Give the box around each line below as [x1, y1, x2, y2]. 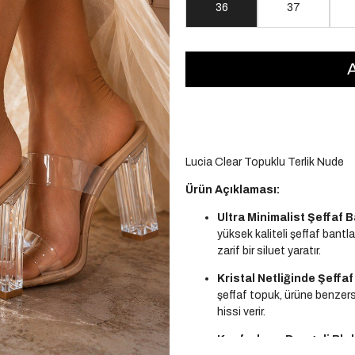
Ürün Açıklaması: [185, 183, 280, 196]
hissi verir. [217, 305, 265, 318]
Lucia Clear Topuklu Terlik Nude [185, 155, 344, 168]
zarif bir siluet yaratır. [217, 244, 321, 257]
